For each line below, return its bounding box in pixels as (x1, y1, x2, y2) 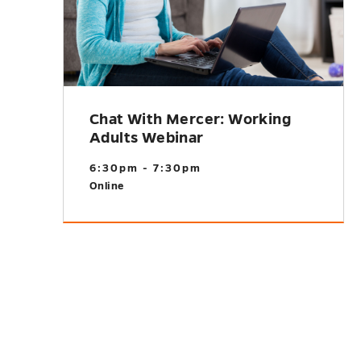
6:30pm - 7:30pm (89, 163, 201, 174)
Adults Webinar (89, 130, 204, 146)
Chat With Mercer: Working (89, 111, 291, 127)
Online (89, 180, 124, 192)
